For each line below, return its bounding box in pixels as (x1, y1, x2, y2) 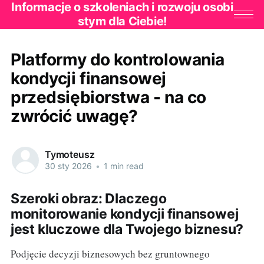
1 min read (101, 161, 144, 171)
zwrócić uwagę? (10, 105, 138, 126)
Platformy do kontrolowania (10, 49, 225, 70)
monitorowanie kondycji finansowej (10, 205, 239, 222)
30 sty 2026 (44, 161, 92, 171)
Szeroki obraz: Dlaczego (10, 190, 167, 207)
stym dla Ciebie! (78, 14, 167, 29)
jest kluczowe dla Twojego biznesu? (10, 220, 244, 237)
